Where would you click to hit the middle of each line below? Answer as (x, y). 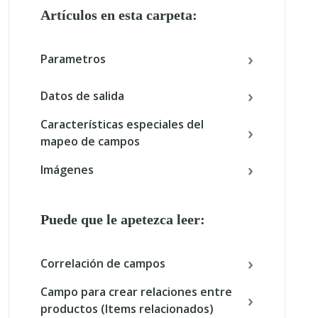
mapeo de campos (90, 142)
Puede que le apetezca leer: (123, 220)
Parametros (73, 59)
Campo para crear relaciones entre (136, 292)
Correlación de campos (103, 264)
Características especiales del (122, 125)
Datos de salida (82, 96)
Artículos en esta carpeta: (119, 15)
